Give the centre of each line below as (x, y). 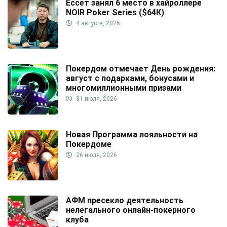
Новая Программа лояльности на (132, 135)
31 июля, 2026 (96, 99)
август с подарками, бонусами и (130, 79)
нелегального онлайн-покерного (131, 210)
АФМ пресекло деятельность (125, 201)
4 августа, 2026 (97, 24)
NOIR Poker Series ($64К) (115, 13)
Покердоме (89, 144)
